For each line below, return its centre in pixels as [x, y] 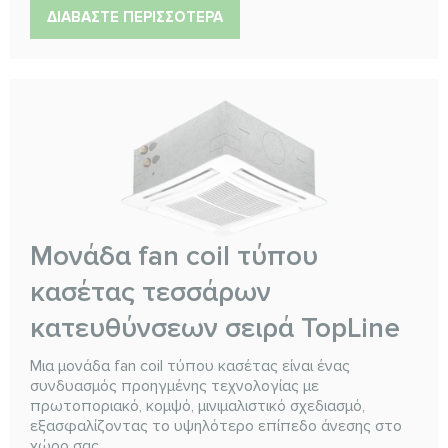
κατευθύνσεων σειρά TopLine [215, 327]
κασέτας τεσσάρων [150, 291]
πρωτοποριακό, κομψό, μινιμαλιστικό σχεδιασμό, [197, 405]
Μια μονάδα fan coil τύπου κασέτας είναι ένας [190, 365]
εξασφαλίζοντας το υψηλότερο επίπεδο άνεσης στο [216, 425]
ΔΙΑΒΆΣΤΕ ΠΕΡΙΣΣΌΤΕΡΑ [135, 16]
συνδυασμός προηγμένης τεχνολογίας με [174, 385]
